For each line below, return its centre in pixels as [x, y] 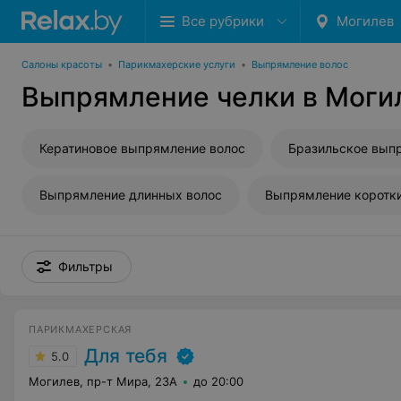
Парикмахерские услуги [177, 64]
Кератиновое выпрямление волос [142, 148]
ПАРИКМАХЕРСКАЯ [81, 329]
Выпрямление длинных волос [131, 195]
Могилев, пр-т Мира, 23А [103, 381]
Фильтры [85, 266]
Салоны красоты [62, 64]
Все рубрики [223, 21]
